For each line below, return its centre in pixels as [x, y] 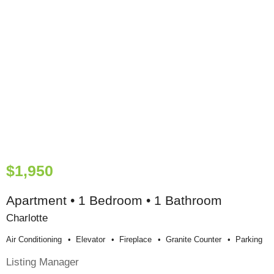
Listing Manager [43, 262]
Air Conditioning [34, 240]
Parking [249, 240]
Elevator [91, 240]
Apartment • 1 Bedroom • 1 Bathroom [114, 201]
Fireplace [135, 240]
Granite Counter [194, 240]
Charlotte [27, 218]
